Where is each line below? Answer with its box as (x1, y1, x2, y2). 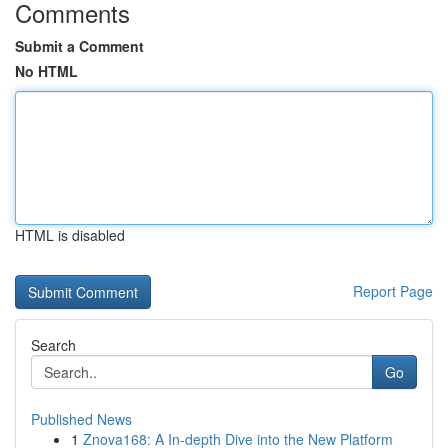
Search (31, 335, 76, 355)
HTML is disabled (15, 225, 125, 245)
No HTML (15, 61, 78, 81)
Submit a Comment (15, 36, 144, 56)
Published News (31, 409, 132, 429)
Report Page (353, 281, 433, 301)
